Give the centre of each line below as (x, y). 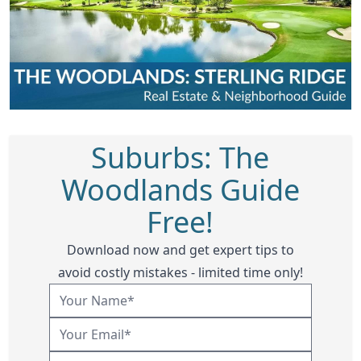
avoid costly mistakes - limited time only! (180, 273)
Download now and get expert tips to (180, 250)
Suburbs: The (180, 158)
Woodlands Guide (180, 190)
